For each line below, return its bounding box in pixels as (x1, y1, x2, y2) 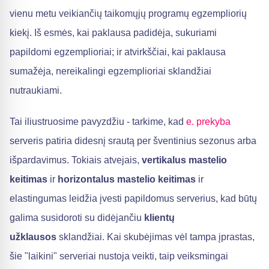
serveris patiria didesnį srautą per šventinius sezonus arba (10, 136, 256, 146)
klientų (144, 213, 175, 223)
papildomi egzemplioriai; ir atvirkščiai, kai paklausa (10, 47, 226, 57)
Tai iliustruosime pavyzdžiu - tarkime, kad (10, 116, 186, 127)
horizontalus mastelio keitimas (58, 174, 196, 184)
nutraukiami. (10, 85, 62, 95)
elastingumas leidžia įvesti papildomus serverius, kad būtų (10, 193, 257, 204)
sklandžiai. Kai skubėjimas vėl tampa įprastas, (56, 232, 255, 242)
